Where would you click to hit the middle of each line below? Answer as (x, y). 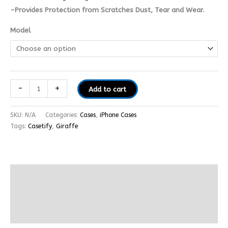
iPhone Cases (118, 115)
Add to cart (108, 89)
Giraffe (67, 126)
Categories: (63, 115)
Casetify (40, 126)
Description (29, 175)
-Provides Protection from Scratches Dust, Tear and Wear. (107, 10)
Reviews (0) (28, 214)
